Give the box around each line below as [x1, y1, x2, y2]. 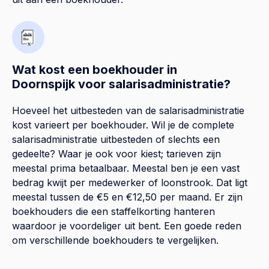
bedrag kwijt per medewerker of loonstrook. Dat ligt [12, 176, 247, 189]
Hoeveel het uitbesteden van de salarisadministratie [12, 104, 244, 116]
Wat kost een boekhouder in [12, 62, 177, 77]
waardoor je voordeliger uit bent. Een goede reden [12, 219, 241, 232]
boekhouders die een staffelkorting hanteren [12, 205, 215, 217]
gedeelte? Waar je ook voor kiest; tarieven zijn [12, 147, 221, 160]
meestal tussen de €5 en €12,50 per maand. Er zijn [12, 190, 243, 203]
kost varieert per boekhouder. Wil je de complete [12, 118, 234, 131]
